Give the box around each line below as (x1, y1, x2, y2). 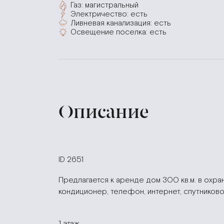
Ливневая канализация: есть (70, 18, 171, 28)
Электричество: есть (70, 9, 147, 19)
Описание (58, 101, 149, 123)
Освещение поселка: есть (70, 27, 166, 37)
